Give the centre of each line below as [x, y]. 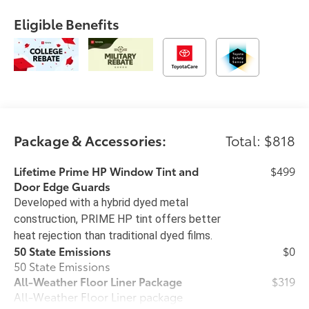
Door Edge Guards [62, 186]
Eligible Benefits [67, 23]
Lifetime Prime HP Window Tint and [107, 170]
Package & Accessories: [90, 140]
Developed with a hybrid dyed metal [101, 202]
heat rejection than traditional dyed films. [113, 235]
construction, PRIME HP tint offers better [118, 219]
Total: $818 [260, 140]
